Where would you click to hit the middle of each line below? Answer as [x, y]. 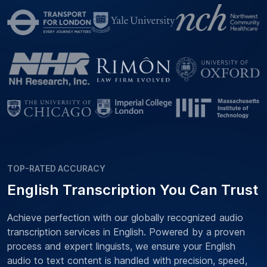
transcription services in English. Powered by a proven [126, 232]
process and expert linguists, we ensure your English [121, 246]
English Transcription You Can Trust [133, 190]
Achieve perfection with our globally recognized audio [125, 218]
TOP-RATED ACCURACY [56, 169]
